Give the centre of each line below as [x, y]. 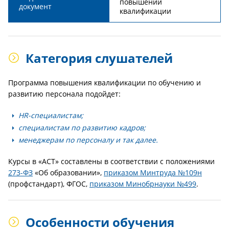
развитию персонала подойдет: [64, 94]
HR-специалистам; [51, 115]
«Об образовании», [68, 173]
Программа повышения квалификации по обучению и [105, 83]
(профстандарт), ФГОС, [49, 184]
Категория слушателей [99, 58]
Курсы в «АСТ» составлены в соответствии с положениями [111, 161]
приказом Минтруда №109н [153, 173]
